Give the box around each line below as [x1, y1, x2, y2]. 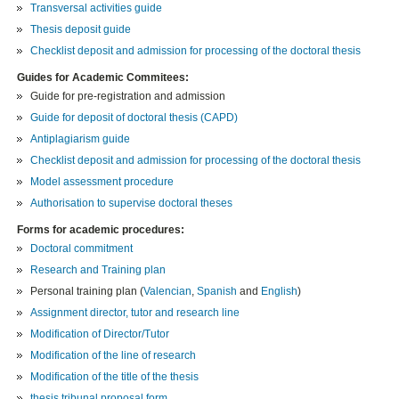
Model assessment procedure [30, 175, 175, 189]
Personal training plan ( [30, 285, 144, 298]
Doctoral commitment [30, 242, 134, 256]
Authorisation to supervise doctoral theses [30, 197, 233, 210]
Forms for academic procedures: [17, 224, 185, 237]
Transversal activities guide [30, 2, 163, 15]
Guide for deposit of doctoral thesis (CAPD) [30, 111, 239, 125]
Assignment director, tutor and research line [30, 306, 240, 320]
